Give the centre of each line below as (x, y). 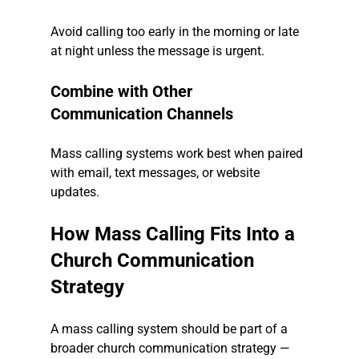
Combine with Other (123, 92)
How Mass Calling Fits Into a (175, 234)
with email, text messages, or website (156, 173)
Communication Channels (141, 114)
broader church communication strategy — (171, 349)
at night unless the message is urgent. (157, 51)
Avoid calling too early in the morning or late (176, 32)
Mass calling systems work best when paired (178, 154)
